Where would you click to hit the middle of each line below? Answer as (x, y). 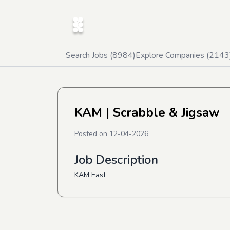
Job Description (116, 160)
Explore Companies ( (172, 55)
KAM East (90, 175)
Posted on (92, 134)
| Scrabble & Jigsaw (161, 112)
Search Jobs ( (89, 55)
